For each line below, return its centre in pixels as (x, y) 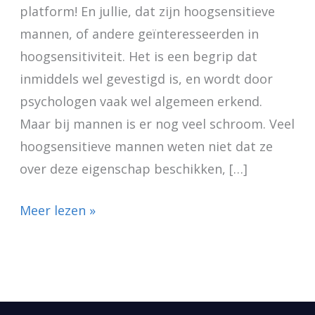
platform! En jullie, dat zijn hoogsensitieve (147, 12)
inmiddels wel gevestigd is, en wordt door (146, 79)
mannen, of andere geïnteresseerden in (139, 34)
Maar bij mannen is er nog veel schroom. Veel (157, 124)
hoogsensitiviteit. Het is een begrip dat (138, 57)
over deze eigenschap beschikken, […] (133, 169)
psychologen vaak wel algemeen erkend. (141, 102)
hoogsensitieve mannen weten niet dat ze (146, 147)
